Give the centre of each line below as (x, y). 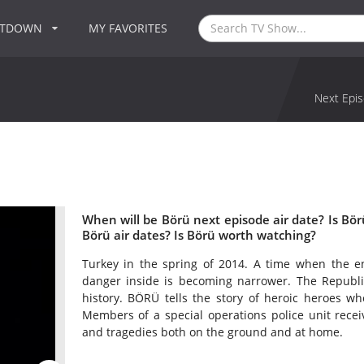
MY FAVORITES (128, 28)
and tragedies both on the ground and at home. (212, 332)
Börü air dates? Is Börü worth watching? (199, 235)
